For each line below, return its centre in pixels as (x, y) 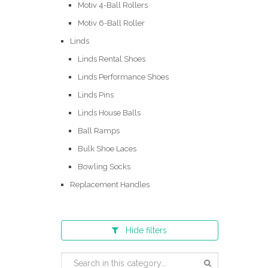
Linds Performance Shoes (123, 77)
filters (156, 230)
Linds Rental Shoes (112, 59)
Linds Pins (96, 95)
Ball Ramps (99, 131)
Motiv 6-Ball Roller (111, 23)
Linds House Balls (109, 113)
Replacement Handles (110, 185)
